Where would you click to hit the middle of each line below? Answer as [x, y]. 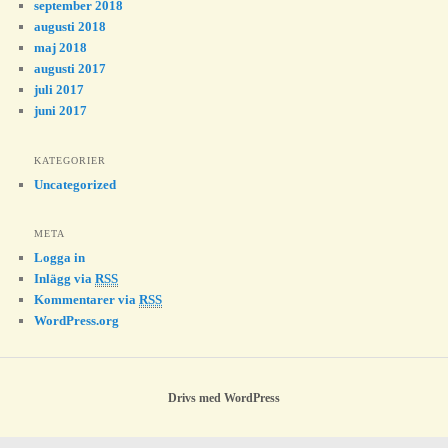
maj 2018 [61, 48]
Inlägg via [65, 278]
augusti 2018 [70, 27]
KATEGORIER [70, 160]
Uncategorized [75, 184]
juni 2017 [61, 111]
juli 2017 [59, 90]
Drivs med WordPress [224, 397]
